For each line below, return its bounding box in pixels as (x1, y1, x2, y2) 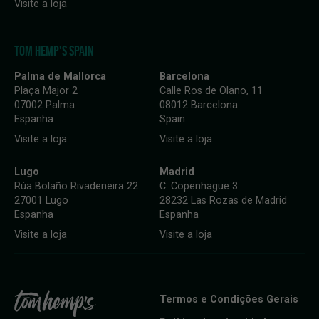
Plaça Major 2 (14, 85, 78, 97)
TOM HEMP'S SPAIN (14, 43, 94, 58)
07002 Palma (14, 99, 75, 111)
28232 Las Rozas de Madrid (159, 194, 287, 206)
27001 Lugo (14, 194, 68, 206)
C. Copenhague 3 (159, 180, 238, 192)
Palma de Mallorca (14, 70, 106, 83)
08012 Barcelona (159, 99, 238, 111)
